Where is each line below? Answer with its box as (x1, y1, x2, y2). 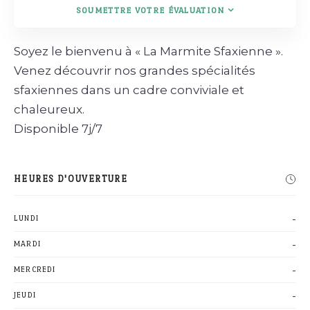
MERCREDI (14, 264, 56, 274)
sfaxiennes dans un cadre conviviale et (14, 82, 244, 97)
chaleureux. (14, 102, 84, 116)
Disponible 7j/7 (14, 121, 102, 136)
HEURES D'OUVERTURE (14, 173, 128, 184)
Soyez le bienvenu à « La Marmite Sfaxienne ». (14, 44, 283, 58)
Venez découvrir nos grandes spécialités (14, 63, 255, 77)
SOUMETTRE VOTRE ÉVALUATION (75, 5, 225, 15)
